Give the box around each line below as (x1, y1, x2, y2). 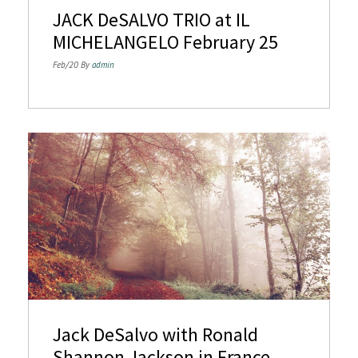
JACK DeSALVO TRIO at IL (53, 6, 250, 32)
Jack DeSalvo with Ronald (53, 322, 258, 348)
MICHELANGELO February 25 (53, 29, 278, 54)
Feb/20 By (53, 58, 92, 70)
